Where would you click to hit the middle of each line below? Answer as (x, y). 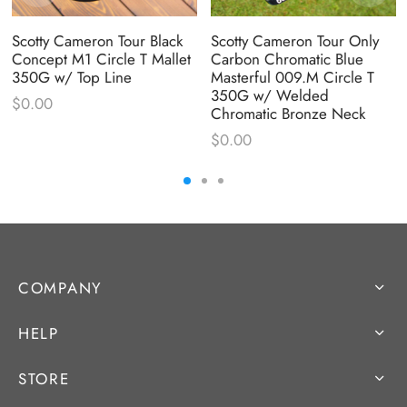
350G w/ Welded (269, 95)
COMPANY (60, 288)
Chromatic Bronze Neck (288, 113)
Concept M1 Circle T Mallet (101, 59)
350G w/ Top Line (71, 77)
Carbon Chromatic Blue (287, 59)
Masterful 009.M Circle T (292, 77)
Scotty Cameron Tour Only (294, 40)
